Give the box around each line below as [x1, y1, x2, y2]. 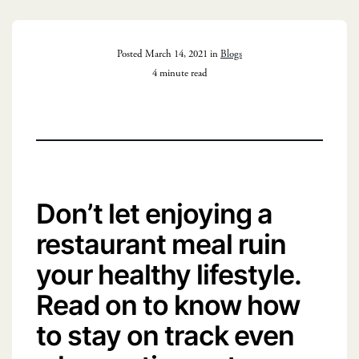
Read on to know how [36, 284, 300, 324]
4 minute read [151, 67, 208, 81]
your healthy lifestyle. [36, 254, 301, 293]
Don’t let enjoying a [36, 193, 272, 232]
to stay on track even [36, 315, 294, 354]
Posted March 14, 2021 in [117, 47, 220, 62]
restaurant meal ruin [36, 224, 286, 263]
